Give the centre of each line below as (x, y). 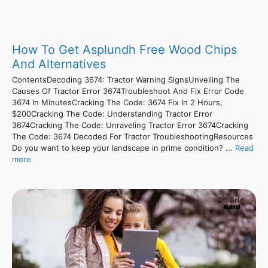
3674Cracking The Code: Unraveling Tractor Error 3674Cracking (130, 125)
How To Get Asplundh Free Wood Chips (124, 49)
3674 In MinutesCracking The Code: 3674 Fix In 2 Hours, (117, 102)
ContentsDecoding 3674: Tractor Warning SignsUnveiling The (126, 79)
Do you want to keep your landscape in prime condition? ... (124, 147)
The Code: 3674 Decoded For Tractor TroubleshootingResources (133, 136)
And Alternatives (59, 64)
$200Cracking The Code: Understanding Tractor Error (112, 113)
